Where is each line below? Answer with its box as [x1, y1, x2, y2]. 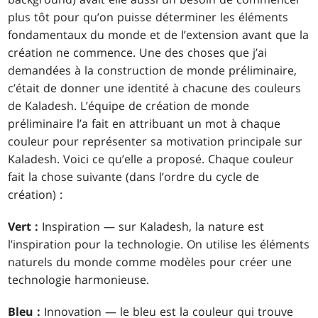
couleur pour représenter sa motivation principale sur [8, 133, 303, 150]
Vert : [8, 219, 39, 235]
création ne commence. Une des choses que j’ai [8, 45, 268, 61]
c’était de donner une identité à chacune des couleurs [8, 80, 302, 97]
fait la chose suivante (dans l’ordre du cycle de [8, 169, 260, 185]
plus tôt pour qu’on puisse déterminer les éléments [8, 9, 289, 26]
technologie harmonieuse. [8, 272, 150, 288]
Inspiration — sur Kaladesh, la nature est [38, 219, 265, 235]
